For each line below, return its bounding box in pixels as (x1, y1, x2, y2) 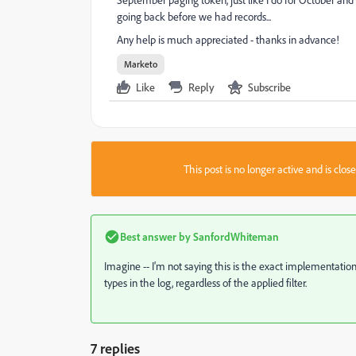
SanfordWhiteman (191, 230, 279, 243)
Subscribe (248, 80, 291, 94)
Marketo (124, 58, 157, 70)
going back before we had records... (117, 10, 271, 23)
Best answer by (120, 230, 191, 243)
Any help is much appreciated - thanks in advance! (117, 33, 339, 46)
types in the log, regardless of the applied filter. (104, 276, 309, 289)
